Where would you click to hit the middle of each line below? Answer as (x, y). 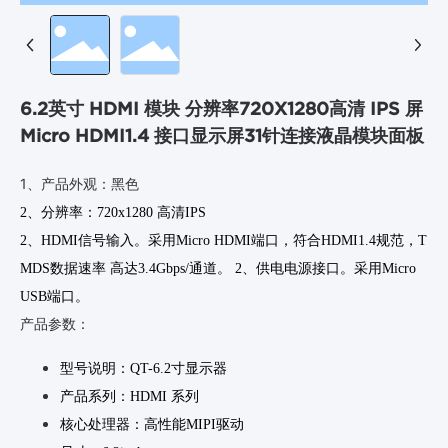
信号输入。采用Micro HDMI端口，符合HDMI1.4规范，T (252, 240)
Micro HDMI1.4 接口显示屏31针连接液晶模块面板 (222, 135)
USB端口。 (54, 296)
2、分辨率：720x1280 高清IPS (113, 212)
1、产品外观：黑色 (79, 183)
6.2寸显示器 (190, 368)
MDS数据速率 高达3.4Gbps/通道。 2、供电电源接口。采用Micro (218, 268)
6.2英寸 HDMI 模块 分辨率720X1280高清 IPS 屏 (221, 108)
